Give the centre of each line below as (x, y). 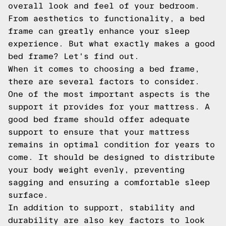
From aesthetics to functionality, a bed (106, 18)
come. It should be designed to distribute (111, 157)
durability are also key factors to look (106, 220)
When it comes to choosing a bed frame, (104, 69)
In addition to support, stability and (101, 208)
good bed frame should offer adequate (99, 119)
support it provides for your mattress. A (109, 107)
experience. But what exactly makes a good (111, 44)
